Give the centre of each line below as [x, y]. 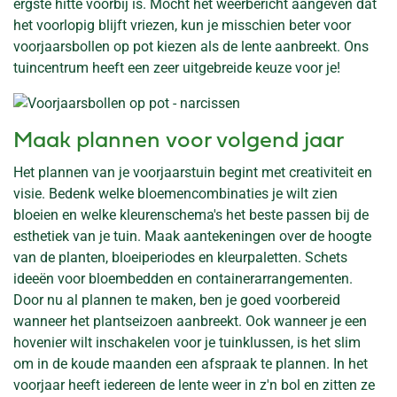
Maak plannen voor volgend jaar [179, 142]
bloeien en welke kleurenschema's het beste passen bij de [191, 215]
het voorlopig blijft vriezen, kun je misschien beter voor [182, 25]
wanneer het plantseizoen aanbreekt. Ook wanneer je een [190, 322]
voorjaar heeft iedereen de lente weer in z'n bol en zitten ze [194, 385]
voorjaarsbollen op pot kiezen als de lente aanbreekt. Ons [191, 46]
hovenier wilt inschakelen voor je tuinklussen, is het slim [187, 343]
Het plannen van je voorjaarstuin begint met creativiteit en [193, 173]
